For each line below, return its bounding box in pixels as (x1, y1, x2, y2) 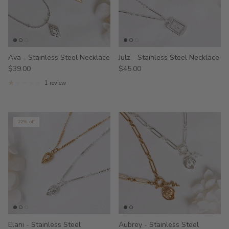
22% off (18, 119, 35, 125)
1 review (44, 79, 66, 87)
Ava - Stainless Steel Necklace (8, 52, 110, 62)
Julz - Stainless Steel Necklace (119, 52, 219, 62)
